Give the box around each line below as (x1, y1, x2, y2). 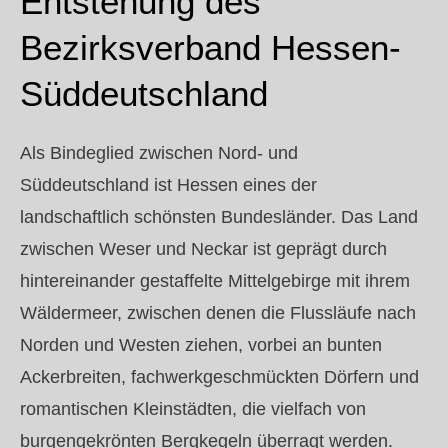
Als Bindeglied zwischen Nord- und (20, 143, 298, 163)
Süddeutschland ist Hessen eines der (20, 175, 317, 195)
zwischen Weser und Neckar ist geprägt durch (20, 239, 387, 259)
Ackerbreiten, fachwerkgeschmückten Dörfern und (20, 367, 419, 387)
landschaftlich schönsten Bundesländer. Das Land (20, 207, 418, 227)
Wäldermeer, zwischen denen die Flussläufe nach (20, 303, 416, 323)
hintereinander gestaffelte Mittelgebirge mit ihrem (20, 271, 410, 291)
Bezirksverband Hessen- (20, 28, 401, 67)
